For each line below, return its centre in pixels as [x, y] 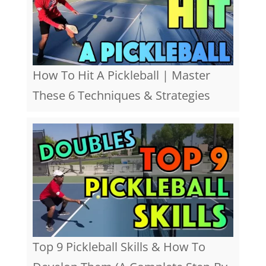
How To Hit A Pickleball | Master [121, 75]
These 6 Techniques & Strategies [121, 96]
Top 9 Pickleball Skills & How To [119, 246]
